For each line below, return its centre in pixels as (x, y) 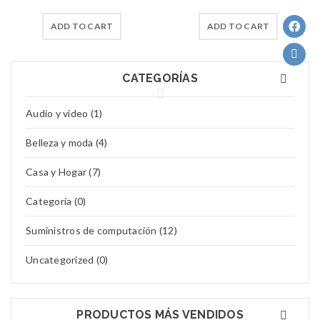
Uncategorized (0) (67, 260)
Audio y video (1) (64, 113)
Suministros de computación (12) (101, 230)
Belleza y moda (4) (67, 142)
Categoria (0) (56, 201)
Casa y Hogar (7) (63, 172)
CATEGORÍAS (160, 78)
